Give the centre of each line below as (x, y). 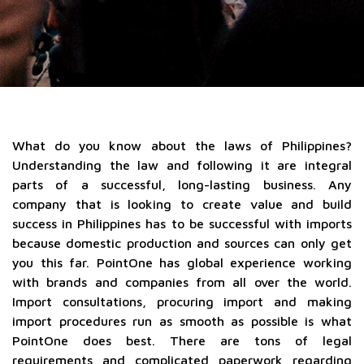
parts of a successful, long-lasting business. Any (182, 184)
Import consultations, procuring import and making (182, 301)
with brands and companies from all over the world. (182, 282)
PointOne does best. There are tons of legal (182, 340)
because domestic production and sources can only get (182, 243)
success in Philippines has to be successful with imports (182, 223)
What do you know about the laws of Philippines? (182, 145)
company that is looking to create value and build (182, 204)
